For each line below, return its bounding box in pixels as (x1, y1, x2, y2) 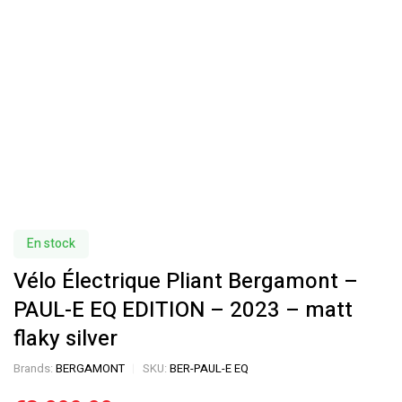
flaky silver (13, 323, 118, 354)
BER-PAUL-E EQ (170, 360, 249, 377)
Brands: (13, 360, 56, 377)
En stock (27, 234, 75, 253)
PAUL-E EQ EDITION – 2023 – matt (13, 294, 353, 326)
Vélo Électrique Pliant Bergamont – (13, 266, 358, 297)
